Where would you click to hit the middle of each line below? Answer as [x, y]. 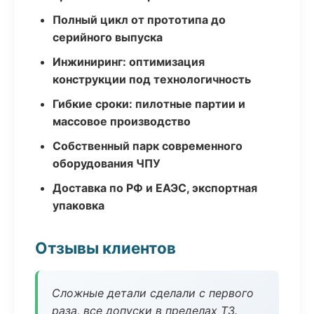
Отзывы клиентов [105, 248]
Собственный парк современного [148, 146]
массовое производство [122, 121]
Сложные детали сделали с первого [153, 293]
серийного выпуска [108, 37]
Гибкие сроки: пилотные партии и [149, 104]
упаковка [78, 205]
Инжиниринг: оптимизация [129, 62]
